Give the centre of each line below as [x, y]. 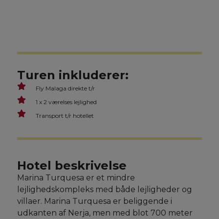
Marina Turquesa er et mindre [76, 178]
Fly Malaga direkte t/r [65, 88]
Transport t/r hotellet [65, 116]
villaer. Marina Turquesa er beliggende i [95, 201]
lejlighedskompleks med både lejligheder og [105, 189]
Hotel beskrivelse [72, 165]
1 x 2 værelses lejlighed [66, 102]
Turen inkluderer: [73, 75]
